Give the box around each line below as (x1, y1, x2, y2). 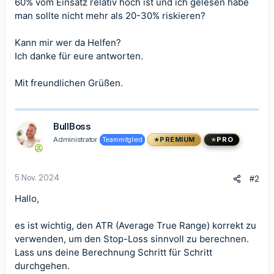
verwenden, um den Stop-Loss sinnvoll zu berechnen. (15, 233, 249, 245)
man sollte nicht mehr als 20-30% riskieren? (15, 10, 206, 21)
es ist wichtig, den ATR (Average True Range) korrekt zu (15, 220, 256, 231)
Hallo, (15, 193, 39, 204)
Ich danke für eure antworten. (15, 50, 143, 62)
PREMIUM (160, 135, 195, 144)
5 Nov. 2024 (15, 172, 59, 182)
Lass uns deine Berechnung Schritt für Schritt (15, 246, 212, 258)
